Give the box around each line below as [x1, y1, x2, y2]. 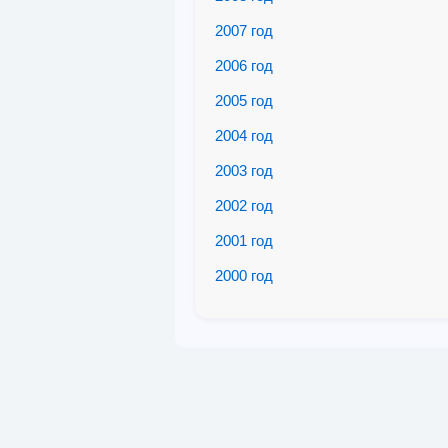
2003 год [215, 162, 273, 179]
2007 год [215, 22, 273, 39]
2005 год [215, 92, 273, 109]
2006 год [215, 57, 273, 74]
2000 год [215, 267, 273, 284]
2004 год [215, 127, 273, 144]
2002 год [215, 197, 273, 214]
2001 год [215, 232, 273, 249]
